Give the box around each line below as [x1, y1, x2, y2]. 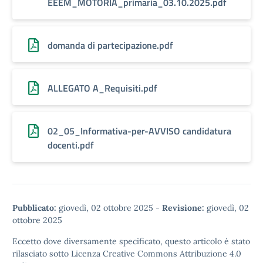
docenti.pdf [48, 138, 94, 152]
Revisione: [162, 203, 204, 213]
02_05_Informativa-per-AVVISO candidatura [48, 124, 231, 138]
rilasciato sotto [12, 248, 71, 259]
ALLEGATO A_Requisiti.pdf [48, 81, 157, 95]
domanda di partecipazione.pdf [48, 38, 173, 52]
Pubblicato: [12, 203, 56, 213]
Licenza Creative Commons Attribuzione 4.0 [71, 248, 241, 259]
